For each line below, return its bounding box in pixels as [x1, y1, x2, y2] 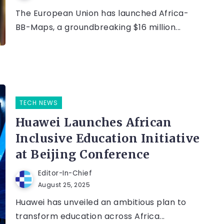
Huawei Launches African [15, 115, 172, 130]
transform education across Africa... [15, 210, 165, 222]
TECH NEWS [19, 98, 58, 107]
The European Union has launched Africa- [15, 7, 189, 19]
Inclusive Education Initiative [15, 131, 200, 146]
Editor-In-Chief [37, 168, 92, 178]
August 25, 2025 [37, 180, 90, 189]
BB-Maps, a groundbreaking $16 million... [15, 21, 181, 33]
